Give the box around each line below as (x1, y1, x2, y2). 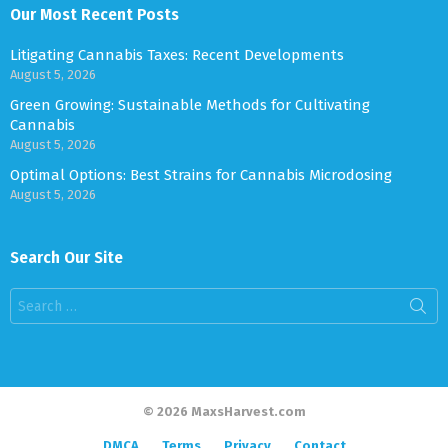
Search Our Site (10, 247, 123, 269)
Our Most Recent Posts (10, 4, 179, 26)
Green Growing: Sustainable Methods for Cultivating (10, 96, 370, 115)
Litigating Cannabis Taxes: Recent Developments (10, 46, 344, 65)
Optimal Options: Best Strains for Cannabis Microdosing (10, 166, 392, 185)
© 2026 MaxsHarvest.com (142, 404, 306, 420)
